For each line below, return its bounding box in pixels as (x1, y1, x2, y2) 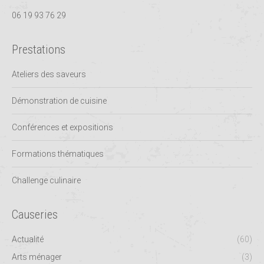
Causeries (12, 207, 58, 222)
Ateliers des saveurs (12, 69, 86, 79)
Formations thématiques (12, 148, 104, 159)
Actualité (12, 234, 44, 244)
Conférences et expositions (12, 122, 113, 132)
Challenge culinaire (12, 175, 81, 185)
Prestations (12, 42, 65, 57)
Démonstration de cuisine (12, 95, 107, 105)
